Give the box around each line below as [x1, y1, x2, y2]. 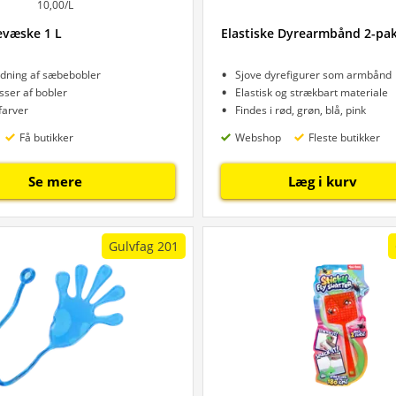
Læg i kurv [287, 172, 357, 190]
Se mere [27, 172, 82, 190]
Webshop [235, 129, 281, 145]
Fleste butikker [308, 129, 380, 145]
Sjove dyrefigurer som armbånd [235, 67, 392, 82]
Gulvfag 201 [109, 238, 179, 255]
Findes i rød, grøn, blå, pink [235, 103, 366, 118]
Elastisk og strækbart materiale [235, 85, 388, 100]
